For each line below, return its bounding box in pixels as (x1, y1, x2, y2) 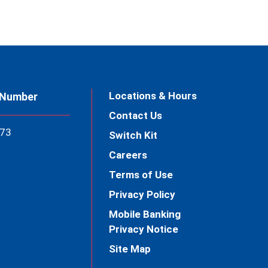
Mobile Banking (109, 208, 181, 220)
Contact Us (109, 109, 163, 121)
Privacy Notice (109, 223, 179, 235)
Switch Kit (109, 129, 158, 141)
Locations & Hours (109, 90, 197, 102)
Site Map (109, 243, 151, 255)
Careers (109, 149, 148, 161)
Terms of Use (109, 169, 173, 181)
